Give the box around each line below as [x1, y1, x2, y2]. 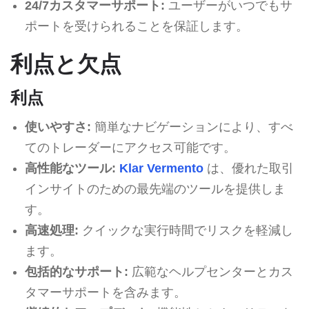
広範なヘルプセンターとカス [128, 264, 293, 279]
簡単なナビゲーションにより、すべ [90, 119, 293, 134]
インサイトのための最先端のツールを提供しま [24, 181, 286, 196]
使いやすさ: [24, 119, 91, 134]
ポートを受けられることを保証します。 [24, 19, 248, 33]
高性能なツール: [24, 161, 116, 175]
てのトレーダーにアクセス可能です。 [24, 140, 236, 154]
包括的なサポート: [24, 264, 128, 279]
